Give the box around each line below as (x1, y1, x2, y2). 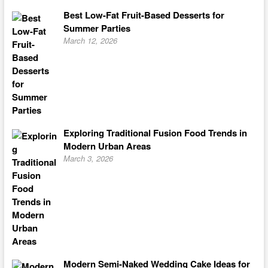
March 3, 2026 (63, 153, 113, 165)
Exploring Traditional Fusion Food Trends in (63, 126, 247, 140)
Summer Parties (63, 22, 130, 35)
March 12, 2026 (63, 35, 117, 47)
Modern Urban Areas (63, 139, 151, 153)
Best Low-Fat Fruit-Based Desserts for (63, 8, 224, 22)
